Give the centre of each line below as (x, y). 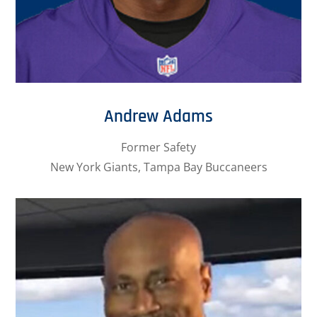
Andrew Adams (158, 116)
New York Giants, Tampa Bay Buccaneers (158, 167)
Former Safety (158, 147)
